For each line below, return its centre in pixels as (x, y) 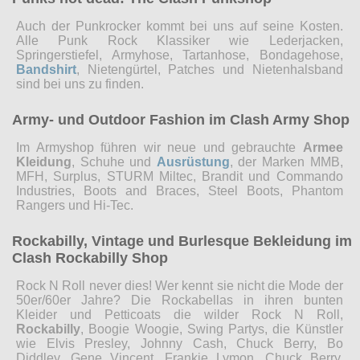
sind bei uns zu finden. (80, 84)
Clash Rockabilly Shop (90, 258)
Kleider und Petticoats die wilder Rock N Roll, (180, 314)
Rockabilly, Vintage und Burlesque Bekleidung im (182, 241)
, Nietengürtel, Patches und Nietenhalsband (210, 69)
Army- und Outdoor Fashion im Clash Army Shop (181, 119)
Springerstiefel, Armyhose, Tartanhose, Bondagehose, (180, 55)
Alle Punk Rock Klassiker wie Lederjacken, (180, 40)
